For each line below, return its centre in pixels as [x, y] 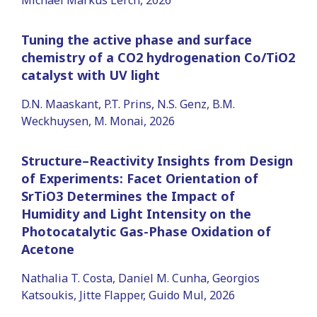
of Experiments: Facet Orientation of [140, 178]
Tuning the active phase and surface [137, 39]
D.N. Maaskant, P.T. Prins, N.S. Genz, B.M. [128, 104]
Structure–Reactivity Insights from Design [157, 160]
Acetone [48, 249]
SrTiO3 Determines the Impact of [128, 196]
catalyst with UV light [91, 75]
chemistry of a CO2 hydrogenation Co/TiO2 [158, 57]
